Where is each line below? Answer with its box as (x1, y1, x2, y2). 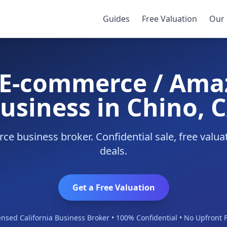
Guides (103, 13, 130, 24)
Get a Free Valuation (72, 182, 155, 193)
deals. (100, 144, 127, 158)
